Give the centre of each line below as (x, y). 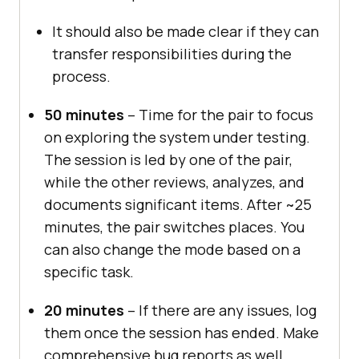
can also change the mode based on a (172, 249)
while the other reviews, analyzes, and (174, 182)
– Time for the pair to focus (219, 114)
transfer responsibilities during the (172, 53)
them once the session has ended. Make (182, 332)
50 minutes (84, 114)
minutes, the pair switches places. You (174, 226)
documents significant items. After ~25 (178, 204)
